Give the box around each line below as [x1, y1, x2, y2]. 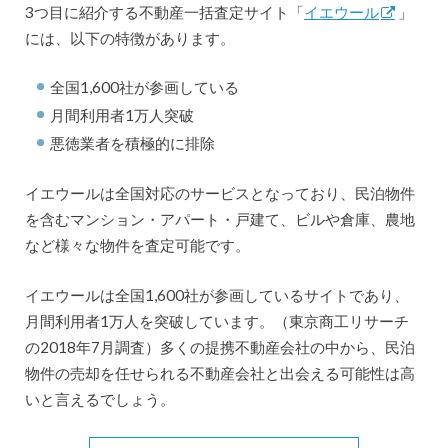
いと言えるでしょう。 [24, 390, 175, 409]
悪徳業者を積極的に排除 [50, 133, 216, 152]
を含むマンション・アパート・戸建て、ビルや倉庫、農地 [24, 209, 415, 228]
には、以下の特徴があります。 [24, 29, 235, 48]
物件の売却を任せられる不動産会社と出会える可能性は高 [24, 364, 415, 383]
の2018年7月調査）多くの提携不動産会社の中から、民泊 [24, 338, 415, 357]
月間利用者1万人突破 [50, 105, 195, 124]
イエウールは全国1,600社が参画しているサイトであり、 [24, 286, 409, 305]
